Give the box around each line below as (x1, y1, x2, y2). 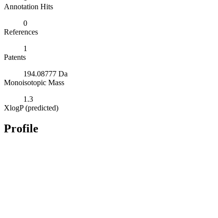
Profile (4, 122, 38, 135)
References (4, 27, 38, 36)
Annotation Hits (4, 2, 53, 11)
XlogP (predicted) (4, 103, 58, 112)
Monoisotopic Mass (4, 78, 64, 87)
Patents (4, 53, 26, 61)
